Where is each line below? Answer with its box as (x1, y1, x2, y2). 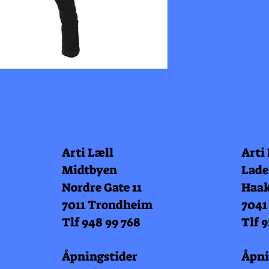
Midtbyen (62, 162, 117, 178)
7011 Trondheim (62, 197, 153, 213)
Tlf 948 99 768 (62, 214, 141, 230)
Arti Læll (62, 145, 113, 160)
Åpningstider (62, 249, 138, 264)
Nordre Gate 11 (62, 180, 142, 195)
